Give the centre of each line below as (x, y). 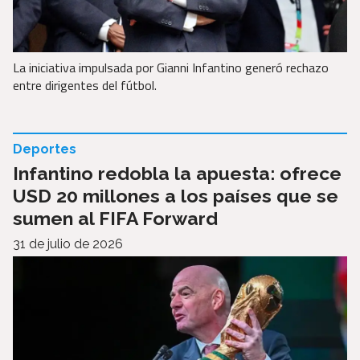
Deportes (45, 149)
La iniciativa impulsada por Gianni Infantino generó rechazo (171, 67)
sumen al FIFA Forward (115, 218)
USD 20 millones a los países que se (176, 195)
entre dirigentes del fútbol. (85, 85)
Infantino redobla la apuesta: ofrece (177, 173)
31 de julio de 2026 (68, 243)
